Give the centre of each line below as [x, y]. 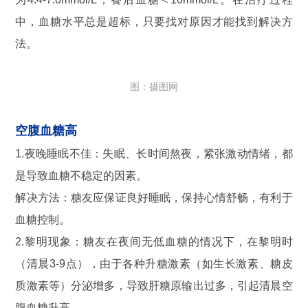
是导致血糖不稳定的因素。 [81, 175]
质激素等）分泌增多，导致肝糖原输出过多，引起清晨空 [154, 285]
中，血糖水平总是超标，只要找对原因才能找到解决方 [154, 21]
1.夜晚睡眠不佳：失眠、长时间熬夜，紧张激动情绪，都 [154, 153]
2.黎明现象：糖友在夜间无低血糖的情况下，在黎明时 [154, 241]
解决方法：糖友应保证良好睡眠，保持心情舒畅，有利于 [154, 197]
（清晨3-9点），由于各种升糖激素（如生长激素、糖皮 [154, 263]
